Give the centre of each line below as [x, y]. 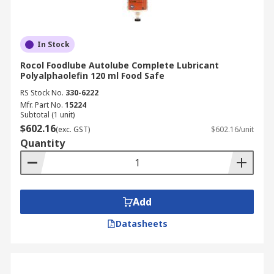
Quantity [43, 143]
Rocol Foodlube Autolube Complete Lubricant [120, 65]
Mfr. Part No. [42, 105]
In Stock [54, 44]
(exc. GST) [73, 129]
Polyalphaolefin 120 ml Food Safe [92, 76]
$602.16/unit [232, 129]
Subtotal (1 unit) [47, 115]
